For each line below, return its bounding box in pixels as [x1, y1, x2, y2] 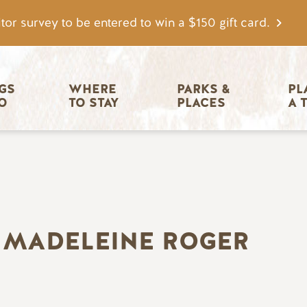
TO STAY [68, 95, 119, 112]
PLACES [176, 95, 225, 112]
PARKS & [176, 81, 234, 98]
